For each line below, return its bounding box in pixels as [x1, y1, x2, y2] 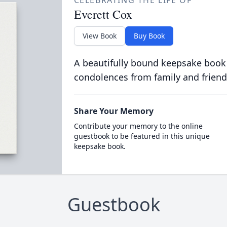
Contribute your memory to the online [73, 121, 203, 131]
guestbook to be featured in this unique [73, 131, 210, 141]
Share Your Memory [73, 105, 154, 117]
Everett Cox [73, 6, 132, 22]
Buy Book [133, 31, 165, 41]
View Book [82, 31, 117, 41]
